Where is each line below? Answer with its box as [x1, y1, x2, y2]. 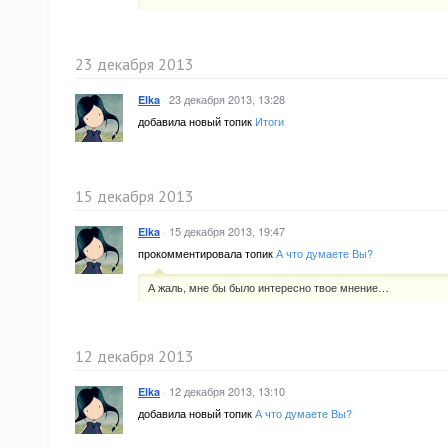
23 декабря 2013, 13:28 [169, 91, 285, 107]
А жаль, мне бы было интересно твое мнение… [148, 279, 389, 295]
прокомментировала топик [138, 245, 276, 261]
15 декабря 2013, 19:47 [169, 223, 285, 239]
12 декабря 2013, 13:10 [169, 383, 285, 399]
